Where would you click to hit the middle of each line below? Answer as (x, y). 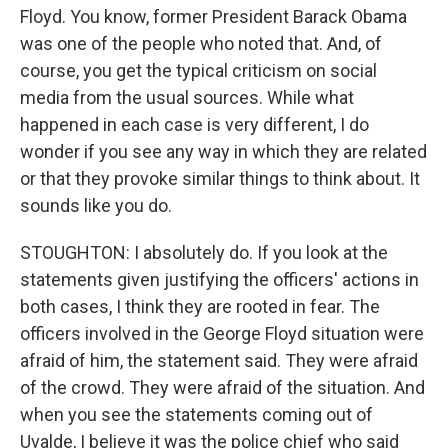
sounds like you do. (96, 205)
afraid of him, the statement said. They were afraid (219, 360)
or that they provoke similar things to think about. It (220, 178)
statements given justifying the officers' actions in (219, 279)
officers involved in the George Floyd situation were (222, 333)
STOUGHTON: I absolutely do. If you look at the (204, 252)
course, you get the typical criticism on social (198, 70)
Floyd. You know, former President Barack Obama (213, 16)
